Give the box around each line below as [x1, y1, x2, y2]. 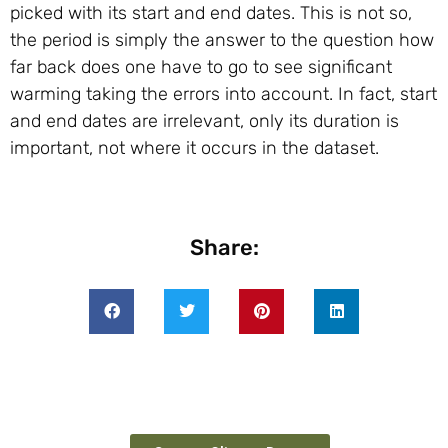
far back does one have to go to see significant [10, 56, 392, 79]
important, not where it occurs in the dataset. [10, 137, 379, 160]
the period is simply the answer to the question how [10, 29, 434, 52]
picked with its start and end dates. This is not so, [10, 2, 412, 25]
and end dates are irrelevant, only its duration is [10, 110, 399, 133]
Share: [189, 233, 259, 261]
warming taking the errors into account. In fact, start [10, 83, 437, 106]
